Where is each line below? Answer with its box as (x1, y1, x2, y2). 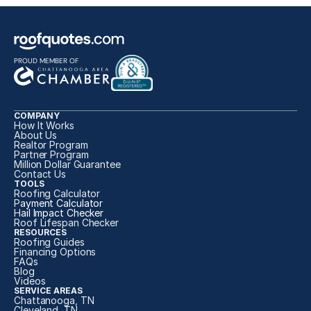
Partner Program (14, 149, 89, 160)
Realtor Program (14, 139, 88, 151)
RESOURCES (14, 227, 67, 237)
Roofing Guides (14, 236, 85, 248)
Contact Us (14, 168, 66, 180)
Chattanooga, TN (14, 294, 94, 306)
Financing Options (14, 246, 96, 258)
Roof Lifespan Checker (14, 217, 119, 228)
